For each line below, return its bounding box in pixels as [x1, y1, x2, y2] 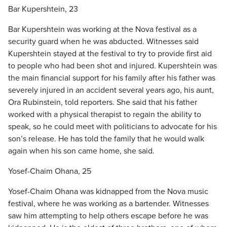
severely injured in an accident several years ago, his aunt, [8, 85, 214, 95]
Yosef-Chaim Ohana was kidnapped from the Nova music [8, 186, 208, 197]
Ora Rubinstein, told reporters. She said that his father [8, 97, 197, 107]
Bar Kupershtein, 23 [8, 4, 78, 14]
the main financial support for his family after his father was [8, 73, 215, 83]
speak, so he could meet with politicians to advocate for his [8, 122, 217, 132]
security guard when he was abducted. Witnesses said [8, 36, 199, 47]
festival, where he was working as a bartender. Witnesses [8, 199, 209, 209]
